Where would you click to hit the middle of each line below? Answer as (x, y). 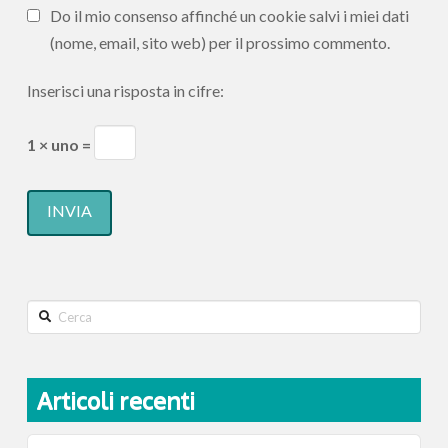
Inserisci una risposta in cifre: (125, 91)
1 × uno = (60, 145)
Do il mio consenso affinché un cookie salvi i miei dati (230, 16)
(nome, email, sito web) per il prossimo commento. (220, 43)
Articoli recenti (115, 400)
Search (48, 312)
